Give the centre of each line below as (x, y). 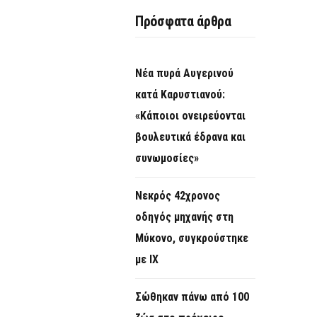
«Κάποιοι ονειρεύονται (190, 116)
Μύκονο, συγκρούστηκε (192, 238)
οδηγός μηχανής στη (184, 217)
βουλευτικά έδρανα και (190, 137)
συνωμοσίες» (167, 158)
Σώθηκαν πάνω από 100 (192, 297)
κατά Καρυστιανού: (180, 95)
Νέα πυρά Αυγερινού (184, 74)
